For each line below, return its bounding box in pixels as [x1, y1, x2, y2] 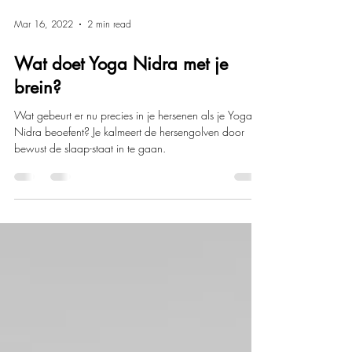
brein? [14, 107, 61, 130]
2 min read [87, 49, 131, 63]
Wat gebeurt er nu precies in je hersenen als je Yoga [14, 138, 252, 154]
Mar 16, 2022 [14, 49, 73, 63]
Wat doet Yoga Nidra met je [14, 83, 228, 106]
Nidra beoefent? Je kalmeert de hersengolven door [14, 155, 244, 170]
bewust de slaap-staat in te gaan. [14, 171, 166, 187]
